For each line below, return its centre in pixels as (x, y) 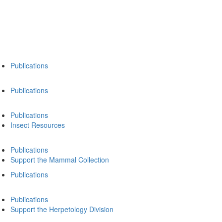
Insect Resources (38, 125)
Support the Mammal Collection (60, 160)
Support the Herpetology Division (62, 209)
